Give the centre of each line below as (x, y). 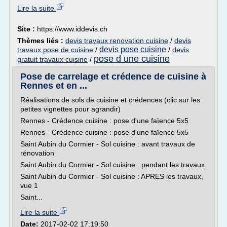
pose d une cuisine (132, 59)
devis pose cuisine (133, 49)
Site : (27, 29)
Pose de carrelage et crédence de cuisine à (113, 77)
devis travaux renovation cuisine (117, 41)
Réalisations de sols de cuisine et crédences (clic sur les (110, 100)
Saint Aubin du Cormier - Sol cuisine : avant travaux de (108, 144)
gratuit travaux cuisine (52, 59)
